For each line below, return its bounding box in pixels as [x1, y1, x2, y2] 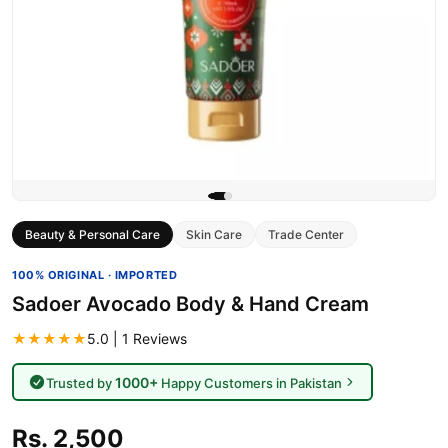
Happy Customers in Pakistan [157, 374, 342, 391]
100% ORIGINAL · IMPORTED [12, 268, 178, 282]
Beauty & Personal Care [25, 227, 160, 242]
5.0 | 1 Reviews [87, 330, 187, 347]
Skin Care [186, 227, 242, 242]
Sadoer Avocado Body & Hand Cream [12, 292, 369, 316]
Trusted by [45, 374, 115, 391]
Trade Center [268, 227, 344, 242]
